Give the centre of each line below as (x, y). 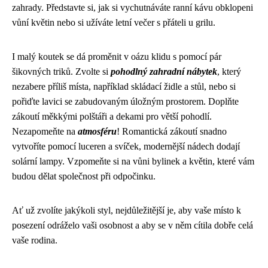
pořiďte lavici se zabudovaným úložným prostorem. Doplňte (125, 101)
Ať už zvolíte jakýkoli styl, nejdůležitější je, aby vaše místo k (127, 210)
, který (229, 71)
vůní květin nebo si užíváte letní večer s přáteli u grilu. (114, 22)
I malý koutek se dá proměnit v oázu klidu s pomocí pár (117, 57)
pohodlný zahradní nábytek (164, 71)
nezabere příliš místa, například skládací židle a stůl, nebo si (124, 86)
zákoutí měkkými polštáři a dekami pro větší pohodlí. (112, 116)
